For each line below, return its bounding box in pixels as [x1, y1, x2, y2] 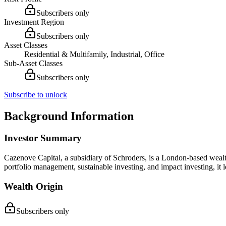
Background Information [4, 109, 134, 123]
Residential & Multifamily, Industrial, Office [24, 49, 164, 59]
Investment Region [4, 17, 64, 26]
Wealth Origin [4, 181, 63, 192]
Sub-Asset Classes [4, 59, 63, 68]
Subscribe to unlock [4, 90, 67, 99]
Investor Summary [4, 133, 82, 144]
